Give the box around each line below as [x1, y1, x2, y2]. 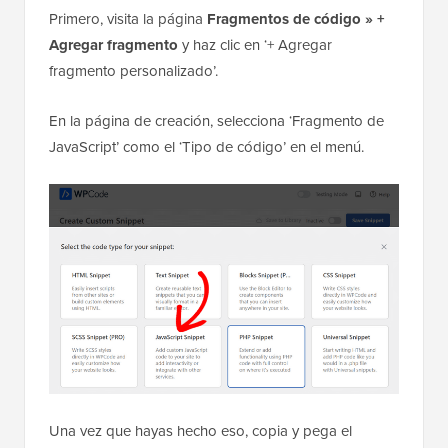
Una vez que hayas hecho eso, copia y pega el [49, 420, 352, 443]
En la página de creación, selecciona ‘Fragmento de [49, 110, 384, 133]
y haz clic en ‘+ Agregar [178, 34, 332, 57]
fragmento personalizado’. [49, 60, 218, 83]
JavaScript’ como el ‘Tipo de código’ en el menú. [49, 136, 364, 159]
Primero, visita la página [49, 8, 207, 31]
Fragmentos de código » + [207, 8, 385, 31]
